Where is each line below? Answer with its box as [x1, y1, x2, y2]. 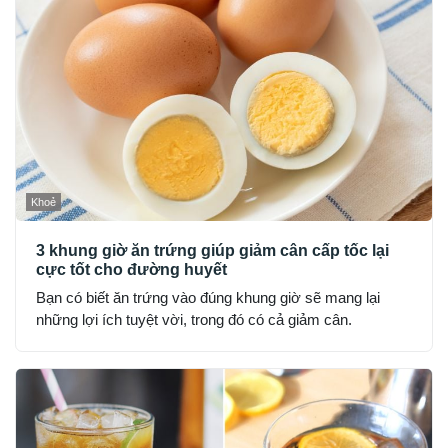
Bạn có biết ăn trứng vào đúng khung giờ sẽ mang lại [36, 289, 380, 307]
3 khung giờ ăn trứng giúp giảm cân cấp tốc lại [36, 242, 389, 260]
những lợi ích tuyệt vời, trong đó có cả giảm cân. [36, 311, 352, 329]
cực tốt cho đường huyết [36, 261, 227, 279]
